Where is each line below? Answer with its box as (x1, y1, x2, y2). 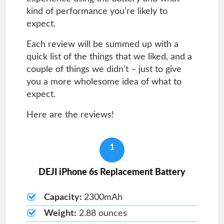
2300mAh (83, 192, 122, 202)
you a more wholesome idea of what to (26, 77, 181, 86)
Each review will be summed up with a (26, 39, 178, 49)
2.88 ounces (76, 208, 127, 218)
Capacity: (43, 192, 84, 202)
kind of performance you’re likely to (26, 6, 167, 16)
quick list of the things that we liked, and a (26, 52, 192, 61)
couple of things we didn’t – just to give (26, 64, 181, 74)
